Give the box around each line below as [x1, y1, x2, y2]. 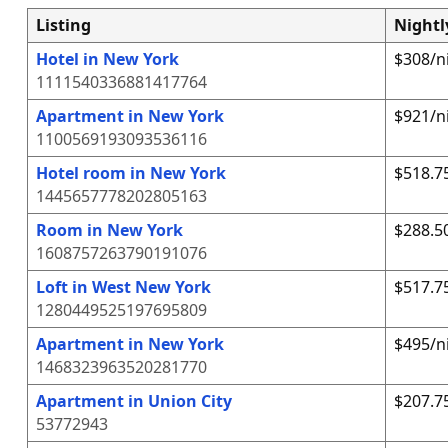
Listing [35, 14, 91, 36]
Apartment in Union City [35, 390, 232, 412]
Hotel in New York [35, 48, 179, 70]
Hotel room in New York [35, 162, 226, 184]
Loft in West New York [35, 276, 211, 298]
